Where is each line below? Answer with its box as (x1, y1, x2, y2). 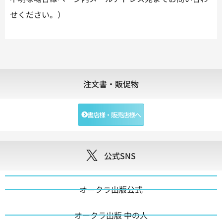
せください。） (10, 8, 65, 20)
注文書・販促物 (83, 77, 139, 90)
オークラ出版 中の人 (74, 209, 148, 221)
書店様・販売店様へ (87, 110, 141, 119)
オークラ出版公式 (79, 183, 143, 195)
